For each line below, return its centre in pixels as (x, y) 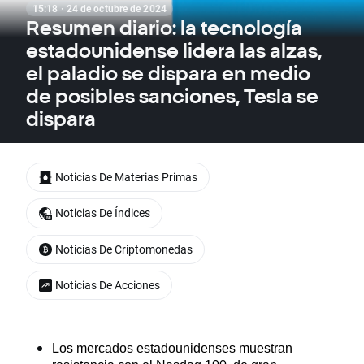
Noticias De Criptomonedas (124, 249)
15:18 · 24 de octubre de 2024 (100, 8)
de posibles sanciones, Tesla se (172, 96)
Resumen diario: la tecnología (164, 28)
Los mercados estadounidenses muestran (172, 349)
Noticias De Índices (103, 213)
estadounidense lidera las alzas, (174, 50)
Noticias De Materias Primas (126, 177)
